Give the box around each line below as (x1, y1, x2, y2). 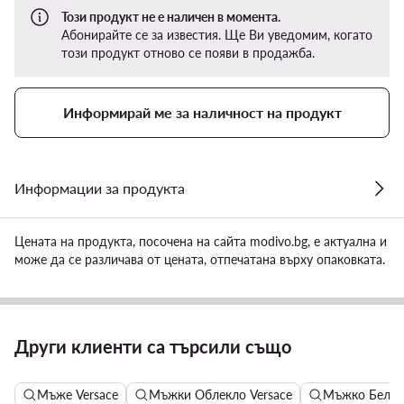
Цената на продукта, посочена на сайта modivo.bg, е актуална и (14, 233, 387, 249)
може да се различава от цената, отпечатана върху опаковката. (14, 251, 385, 267)
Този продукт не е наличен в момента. (61, 8, 280, 24)
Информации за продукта (14, 179, 185, 197)
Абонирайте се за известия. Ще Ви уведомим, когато (61, 26, 372, 42)
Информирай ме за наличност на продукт (62, 103, 342, 121)
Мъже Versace (37, 386, 118, 402)
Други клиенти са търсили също (14, 335, 291, 357)
